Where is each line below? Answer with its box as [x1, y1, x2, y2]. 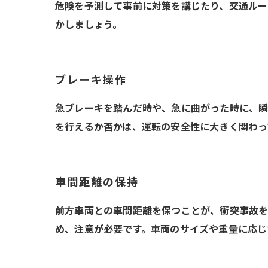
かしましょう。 [55, 19, 123, 31]
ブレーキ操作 [55, 74, 127, 86]
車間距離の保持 [55, 176, 139, 188]
